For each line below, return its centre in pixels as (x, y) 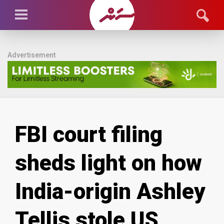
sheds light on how (108, 163)
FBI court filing (89, 134)
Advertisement (31, 55)
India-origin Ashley (110, 191)
